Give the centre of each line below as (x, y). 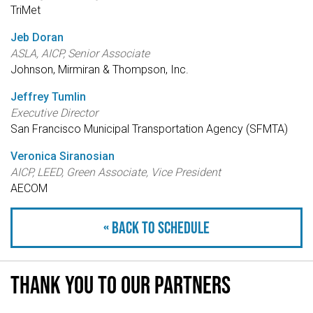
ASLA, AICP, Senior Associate (80, 54)
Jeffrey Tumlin (48, 97)
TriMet (26, 10)
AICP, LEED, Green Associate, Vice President (116, 173)
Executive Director (54, 113)
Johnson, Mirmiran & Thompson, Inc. (100, 70)
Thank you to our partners (121, 284)
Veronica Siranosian (63, 156)
